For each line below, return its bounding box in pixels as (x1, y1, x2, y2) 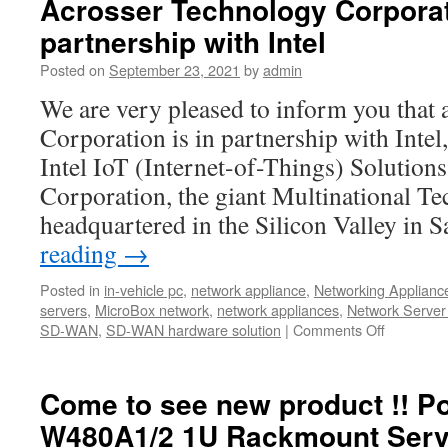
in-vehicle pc (104, 279, 183, 300)
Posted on (40, 59, 105, 80)
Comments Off (293, 319, 385, 340)
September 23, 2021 (109, 59, 240, 80)
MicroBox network (95, 299, 209, 320)
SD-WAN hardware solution (106, 319, 281, 340)
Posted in (40, 279, 100, 300)
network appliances (217, 299, 339, 320)
